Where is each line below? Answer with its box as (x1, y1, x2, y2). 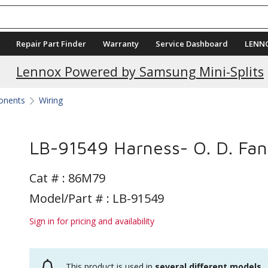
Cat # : (29, 170, 68, 186)
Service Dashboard (156, 38, 228, 49)
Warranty (103, 38, 139, 49)
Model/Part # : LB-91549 (29, 190, 164, 206)
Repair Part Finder (16, 38, 86, 49)
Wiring (39, 95, 63, 106)
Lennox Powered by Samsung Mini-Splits (16, 63, 264, 80)
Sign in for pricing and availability (29, 215, 154, 227)
